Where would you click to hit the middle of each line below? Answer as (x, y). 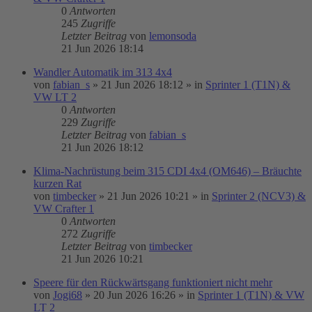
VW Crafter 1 (64, 209)
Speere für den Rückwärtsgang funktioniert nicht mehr (153, 282)
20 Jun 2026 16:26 (134, 295)
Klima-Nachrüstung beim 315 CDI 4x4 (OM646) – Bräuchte (167, 171)
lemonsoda (173, 36)
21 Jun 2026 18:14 (102, 48)
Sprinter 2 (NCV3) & (259, 196)
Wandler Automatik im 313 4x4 (103, 72)
